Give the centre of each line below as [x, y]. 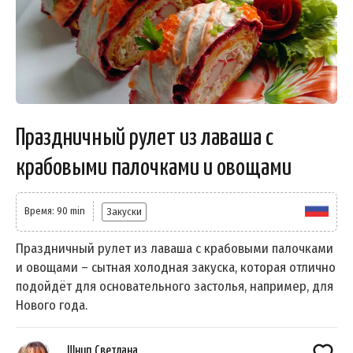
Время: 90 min [55, 210]
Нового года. [52, 305]
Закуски [124, 211]
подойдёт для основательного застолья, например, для [175, 286]
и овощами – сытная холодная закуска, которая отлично [176, 267]
